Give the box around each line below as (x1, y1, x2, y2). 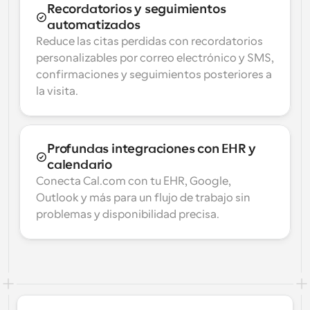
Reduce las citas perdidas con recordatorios (36, 35, 263, 48)
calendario (47, 158, 113, 172)
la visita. (36, 85, 78, 98)
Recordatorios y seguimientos (47, 2, 226, 16)
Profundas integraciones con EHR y (47, 142, 256, 156)
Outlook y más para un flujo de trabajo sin (36, 192, 250, 204)
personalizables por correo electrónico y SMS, (36, 52, 274, 64)
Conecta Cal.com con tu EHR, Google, (36, 175, 231, 188)
